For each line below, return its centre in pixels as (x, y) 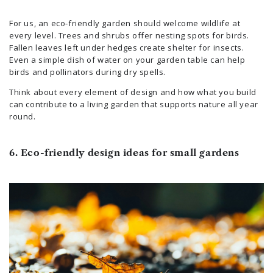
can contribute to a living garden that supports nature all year (134, 105)
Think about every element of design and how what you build (133, 92)
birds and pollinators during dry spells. (88, 72)
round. (23, 117)
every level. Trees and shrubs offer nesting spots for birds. (129, 36)
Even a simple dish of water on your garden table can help (127, 60)
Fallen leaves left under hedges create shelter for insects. (127, 48)
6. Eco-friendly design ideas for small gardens (124, 153)
